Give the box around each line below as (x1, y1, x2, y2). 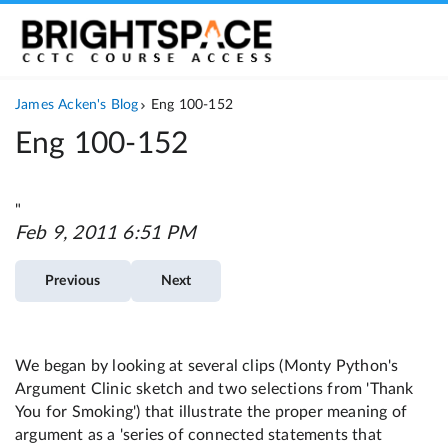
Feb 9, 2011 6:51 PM (15, 224, 196, 243)
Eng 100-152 (15, 129, 189, 159)
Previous (45, 274, 101, 289)
